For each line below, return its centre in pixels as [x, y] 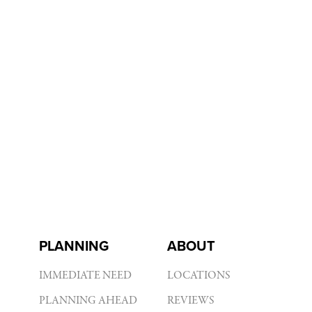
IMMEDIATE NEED [85, 276]
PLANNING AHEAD [88, 301]
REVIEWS [191, 301]
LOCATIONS [199, 276]
